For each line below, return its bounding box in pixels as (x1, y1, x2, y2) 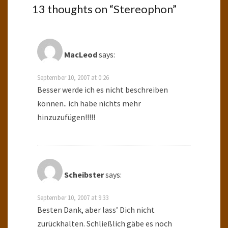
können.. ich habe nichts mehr (37, 98, 141, 108)
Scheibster (64, 169, 104, 180)
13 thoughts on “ (32, 2, 113, 16)
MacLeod (64, 49, 97, 60)
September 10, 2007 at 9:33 (37, 193, 109, 202)
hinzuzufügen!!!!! (37, 111, 95, 122)
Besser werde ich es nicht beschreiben (37, 84, 168, 95)
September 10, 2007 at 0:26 (37, 73, 109, 81)
